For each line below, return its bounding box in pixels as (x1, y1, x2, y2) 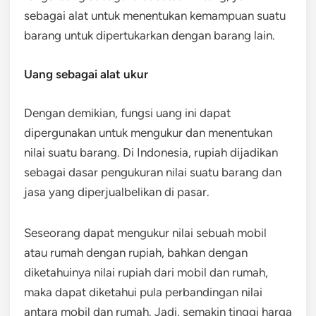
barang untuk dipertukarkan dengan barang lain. (24, 28, 275, 42)
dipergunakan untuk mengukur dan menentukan (24, 125, 272, 140)
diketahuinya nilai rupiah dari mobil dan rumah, (24, 265, 268, 279)
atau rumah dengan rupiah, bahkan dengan (24, 245, 248, 260)
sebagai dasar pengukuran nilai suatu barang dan (24, 164, 281, 179)
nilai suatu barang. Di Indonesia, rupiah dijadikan (24, 145, 278, 159)
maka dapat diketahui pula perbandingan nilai (24, 284, 262, 299)
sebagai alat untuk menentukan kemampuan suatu (24, 8, 286, 23)
